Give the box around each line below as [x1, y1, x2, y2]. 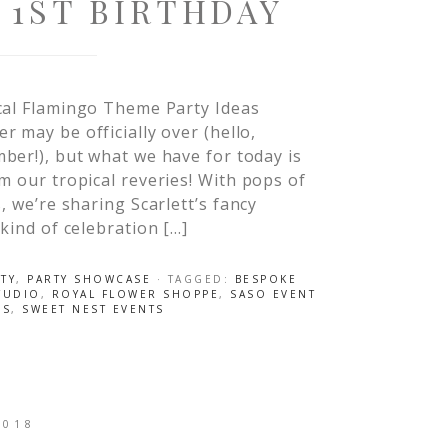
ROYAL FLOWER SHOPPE [51, 287, 219, 301]
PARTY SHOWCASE [27, 272, 151, 286]
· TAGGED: [156, 272, 235, 286]
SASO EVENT [230, 287, 316, 301]
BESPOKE [234, 272, 297, 286]
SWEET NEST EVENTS [22, 302, 165, 316]
